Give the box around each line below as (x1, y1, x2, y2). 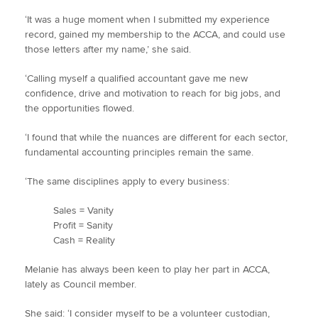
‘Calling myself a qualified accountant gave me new (25, 72, 248, 84)
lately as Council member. (25, 278, 136, 290)
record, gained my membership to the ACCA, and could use (25, 28, 285, 40)
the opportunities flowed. (25, 102, 134, 114)
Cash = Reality (53, 234, 115, 246)
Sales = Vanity (53, 204, 114, 216)
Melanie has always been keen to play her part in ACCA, (25, 263, 270, 275)
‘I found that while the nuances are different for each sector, (25, 131, 287, 143)
